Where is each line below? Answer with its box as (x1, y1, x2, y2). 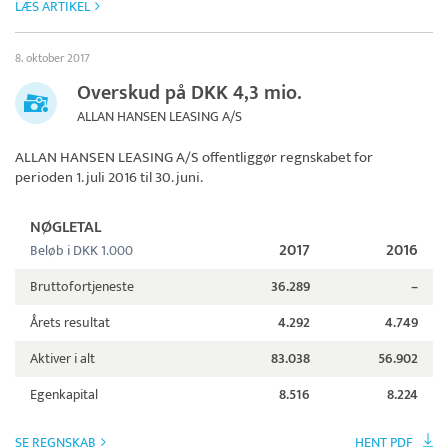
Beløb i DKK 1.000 (30, 239, 133, 263)
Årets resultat (30, 311, 110, 335)
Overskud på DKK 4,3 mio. (77, 76, 302, 111)
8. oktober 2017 (15, 48, 90, 69)
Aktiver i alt (30, 347, 95, 371)
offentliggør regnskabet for (199, 145, 373, 171)
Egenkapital (30, 383, 98, 407)
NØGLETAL (30, 214, 101, 242)
